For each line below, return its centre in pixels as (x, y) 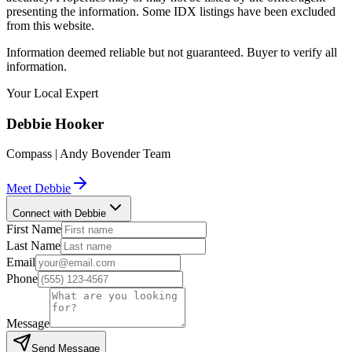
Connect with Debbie (59, 214)
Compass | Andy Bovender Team (88, 154)
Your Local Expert (52, 93)
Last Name (33, 246)
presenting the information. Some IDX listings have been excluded (171, 11)
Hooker (79, 123)
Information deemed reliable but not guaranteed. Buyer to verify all (172, 52)
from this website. (50, 25)
